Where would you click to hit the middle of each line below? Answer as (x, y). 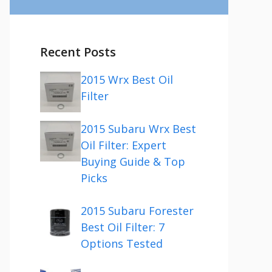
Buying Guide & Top (133, 161)
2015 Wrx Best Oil (127, 80)
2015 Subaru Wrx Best (138, 129)
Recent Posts (78, 52)
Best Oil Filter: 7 (123, 227)
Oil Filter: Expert (124, 145)
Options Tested (122, 243)
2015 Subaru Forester (137, 211)
